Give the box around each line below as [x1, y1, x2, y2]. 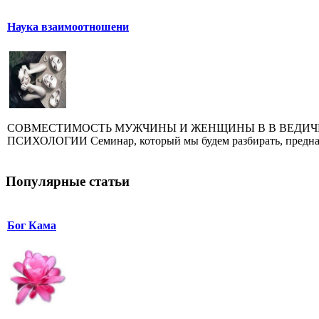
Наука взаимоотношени [7, 21, 129, 33]
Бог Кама [7, 219, 56, 231]
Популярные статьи [6, 173, 130, 189]
